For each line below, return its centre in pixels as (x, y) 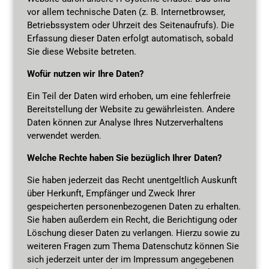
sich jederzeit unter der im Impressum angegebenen (130, 259)
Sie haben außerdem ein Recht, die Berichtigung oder (132, 219)
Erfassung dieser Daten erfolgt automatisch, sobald (130, 38)
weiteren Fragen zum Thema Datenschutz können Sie (133, 246)
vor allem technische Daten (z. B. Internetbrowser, (126, 12)
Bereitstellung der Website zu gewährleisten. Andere (131, 109)
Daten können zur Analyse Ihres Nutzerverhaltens (125, 122)
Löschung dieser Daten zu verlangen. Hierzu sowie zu (133, 233)
